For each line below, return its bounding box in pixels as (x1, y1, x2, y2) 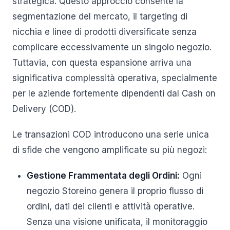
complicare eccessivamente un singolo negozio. (12, 42, 212, 52)
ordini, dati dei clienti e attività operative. (27, 201, 195, 212)
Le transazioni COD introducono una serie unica (12, 129, 209, 140)
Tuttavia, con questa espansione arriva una (12, 57, 191, 68)
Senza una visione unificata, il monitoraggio (27, 217, 207, 227)
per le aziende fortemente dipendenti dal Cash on (12, 88, 216, 99)
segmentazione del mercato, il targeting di (12, 11, 187, 22)
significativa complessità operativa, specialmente (12, 73, 217, 83)
